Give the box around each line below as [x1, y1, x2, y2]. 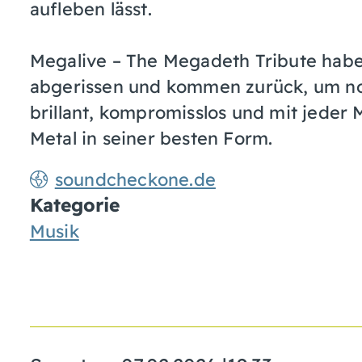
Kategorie [29, 192, 120, 217]
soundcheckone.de [54, 167, 216, 190]
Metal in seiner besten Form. [29, 127, 273, 149]
